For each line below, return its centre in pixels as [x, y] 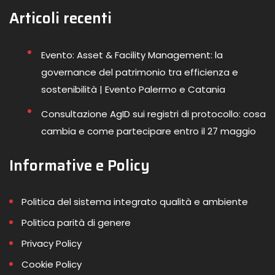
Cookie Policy [52, 264]
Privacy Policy [52, 243]
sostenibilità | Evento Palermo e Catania [133, 89]
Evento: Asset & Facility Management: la [132, 55]
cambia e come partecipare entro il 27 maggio [149, 131]
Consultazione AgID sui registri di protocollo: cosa [153, 114]
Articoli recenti [60, 18]
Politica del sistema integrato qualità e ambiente [135, 201]
